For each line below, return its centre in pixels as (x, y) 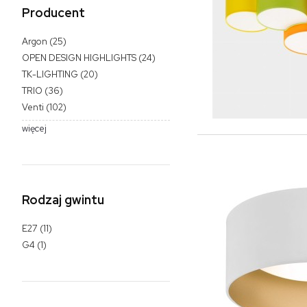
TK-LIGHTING (50, 74)
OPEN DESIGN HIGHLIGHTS (79, 58)
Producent (53, 12)
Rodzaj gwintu (63, 200)
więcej (34, 129)
